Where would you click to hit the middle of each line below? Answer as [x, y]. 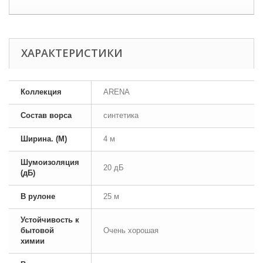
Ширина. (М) [44, 139]
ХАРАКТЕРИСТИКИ [72, 53]
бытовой [37, 230]
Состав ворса [46, 115]
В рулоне [38, 196]
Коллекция [41, 92]
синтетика [121, 115]
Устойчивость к [50, 220]
